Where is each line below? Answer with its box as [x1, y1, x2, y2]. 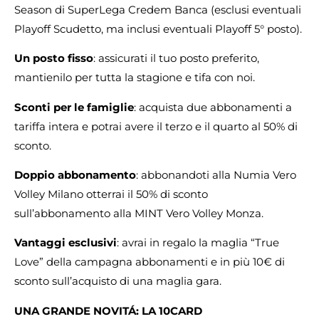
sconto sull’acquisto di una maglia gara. [14, 274, 221, 288]
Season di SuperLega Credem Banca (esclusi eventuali [14, 2, 301, 16]
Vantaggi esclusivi [14, 236, 117, 250]
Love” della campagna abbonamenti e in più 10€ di [14, 255, 285, 269]
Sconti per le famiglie [14, 100, 134, 114]
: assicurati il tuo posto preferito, [93, 51, 259, 66]
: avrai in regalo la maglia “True [117, 236, 279, 250]
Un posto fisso [14, 51, 93, 66]
